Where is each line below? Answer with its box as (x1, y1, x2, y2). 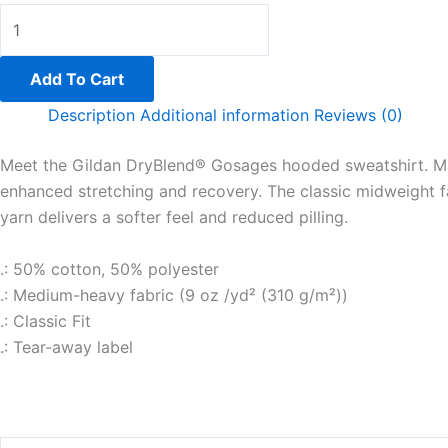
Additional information (140, 105, 309, 126)
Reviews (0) (314, 105, 403, 126)
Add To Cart (30, 69, 124, 90)
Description (48, 105, 135, 126)
